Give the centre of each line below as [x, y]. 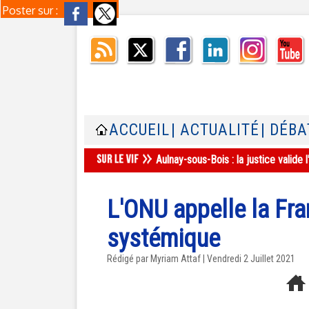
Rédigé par [129, 259]
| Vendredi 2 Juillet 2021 [248, 259]
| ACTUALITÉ [215, 130]
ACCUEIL [139, 130]
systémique [163, 239]
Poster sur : [32, 10]
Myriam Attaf [176, 259]
